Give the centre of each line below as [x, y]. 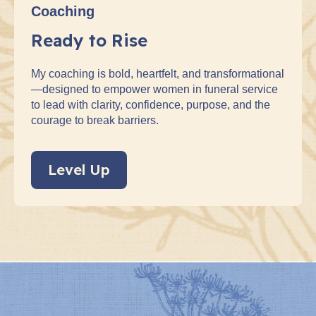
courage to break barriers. [95, 120]
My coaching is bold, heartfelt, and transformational [158, 73]
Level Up [79, 169]
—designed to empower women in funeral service [154, 89]
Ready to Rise [89, 40]
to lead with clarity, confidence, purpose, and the [151, 104]
